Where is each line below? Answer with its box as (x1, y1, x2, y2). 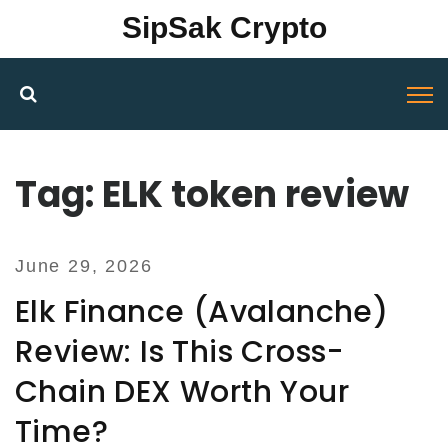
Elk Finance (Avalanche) (15, 291, 389, 333)
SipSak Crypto (121, 11, 327, 44)
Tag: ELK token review (15, 169, 409, 220)
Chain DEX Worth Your (15, 371, 349, 413)
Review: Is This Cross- (15, 331, 345, 373)
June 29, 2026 (15, 256, 153, 276)
